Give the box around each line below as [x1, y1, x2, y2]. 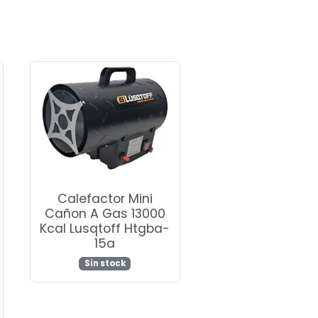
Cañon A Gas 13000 [44, 204, 165, 222]
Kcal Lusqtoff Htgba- [40, 219, 170, 237]
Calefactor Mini [57, 190, 153, 207]
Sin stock [84, 258, 126, 270]
